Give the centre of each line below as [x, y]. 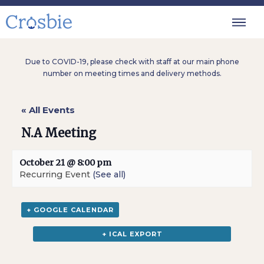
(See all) [109, 174]
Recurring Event [56, 174]
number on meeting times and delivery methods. [132, 73]
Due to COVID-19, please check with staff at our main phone [132, 62]
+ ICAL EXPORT [132, 234]
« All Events [48, 110]
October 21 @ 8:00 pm [65, 163]
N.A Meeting [59, 133]
